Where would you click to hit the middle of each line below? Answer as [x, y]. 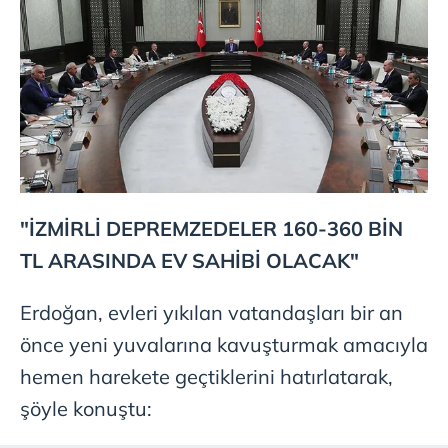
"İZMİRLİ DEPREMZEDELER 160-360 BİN [211, 228]
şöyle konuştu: [86, 408]
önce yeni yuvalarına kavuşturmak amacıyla [224, 344]
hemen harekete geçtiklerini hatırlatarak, [206, 376]
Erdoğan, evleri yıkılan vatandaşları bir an [211, 312]
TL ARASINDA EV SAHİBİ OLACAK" [189, 260]
